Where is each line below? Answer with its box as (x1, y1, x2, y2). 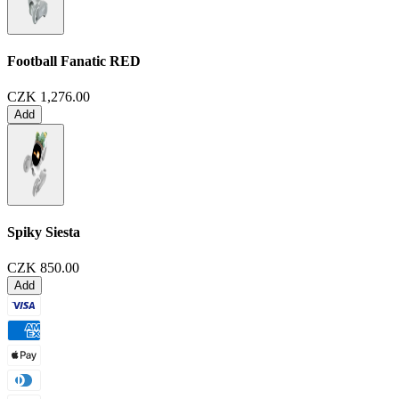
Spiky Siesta (7, 224, 80, 240)
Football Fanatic (7, 53, 106, 69)
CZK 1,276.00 (7, 88, 90, 104)
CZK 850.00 (7, 259, 79, 275)
